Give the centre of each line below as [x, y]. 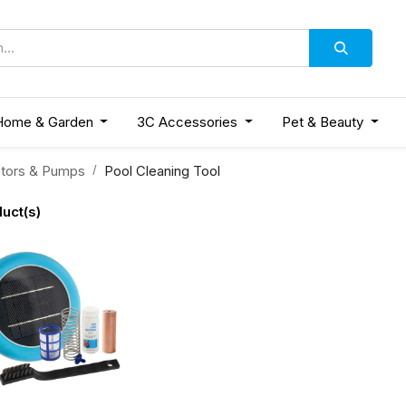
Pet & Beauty [323, 121]
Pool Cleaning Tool [162, 170]
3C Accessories [188, 121]
